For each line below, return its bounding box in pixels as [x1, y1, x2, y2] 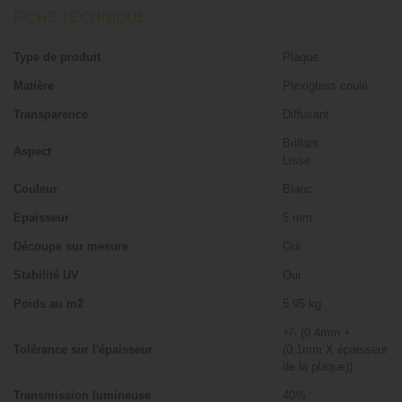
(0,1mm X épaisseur [283, 342, 388, 356]
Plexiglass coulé [283, 78, 368, 92]
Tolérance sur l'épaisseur [13, 342, 153, 356]
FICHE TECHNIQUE [13, 9, 147, 25]
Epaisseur [13, 210, 69, 224]
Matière [13, 78, 54, 92]
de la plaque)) [283, 359, 353, 373]
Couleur [13, 181, 57, 196]
